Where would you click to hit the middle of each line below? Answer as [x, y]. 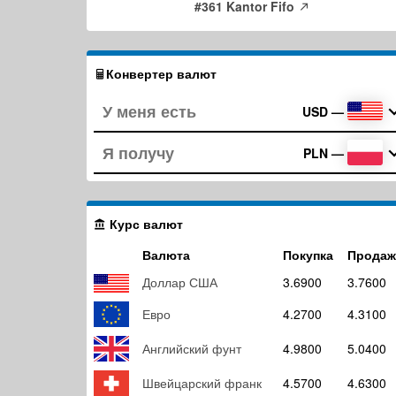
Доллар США [180, 282]
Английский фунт [192, 348]
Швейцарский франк [202, 383]
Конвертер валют [161, 73]
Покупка [308, 255]
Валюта [166, 255]
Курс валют [145, 224]
